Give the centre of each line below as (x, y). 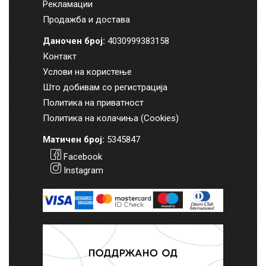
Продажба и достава (86, 20)
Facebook (83, 157)
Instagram (84, 171)
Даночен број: (74, 41)
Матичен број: (73, 140)
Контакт (59, 57)
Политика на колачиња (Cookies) (110, 118)
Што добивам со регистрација (105, 88)
